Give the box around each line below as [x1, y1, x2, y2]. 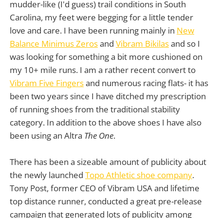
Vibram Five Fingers [10, 77, 84, 89]
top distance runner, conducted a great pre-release [10, 195, 202, 207]
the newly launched [10, 169, 85, 181]
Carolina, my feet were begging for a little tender [10, 11, 193, 23]
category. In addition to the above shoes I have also [10, 116, 201, 128]
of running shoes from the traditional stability [10, 103, 180, 115]
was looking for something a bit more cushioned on [10, 51, 202, 62]
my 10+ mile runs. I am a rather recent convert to [10, 64, 196, 75]
